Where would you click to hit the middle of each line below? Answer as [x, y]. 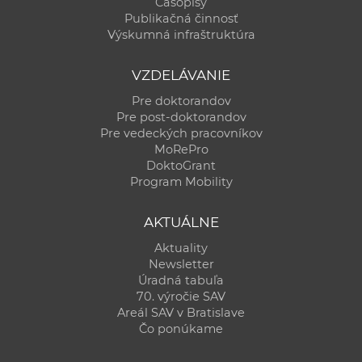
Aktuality [181, 248]
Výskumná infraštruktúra [181, 34]
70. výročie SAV [181, 296]
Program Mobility [181, 181]
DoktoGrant [181, 165]
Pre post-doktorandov [181, 117]
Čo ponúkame [181, 328]
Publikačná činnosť [181, 18]
